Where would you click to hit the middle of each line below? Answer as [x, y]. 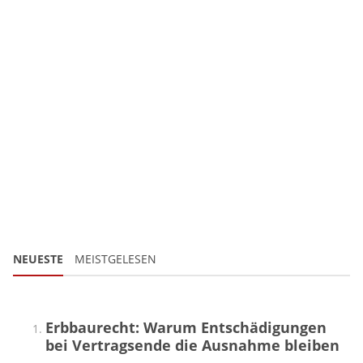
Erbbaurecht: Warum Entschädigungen [186, 327]
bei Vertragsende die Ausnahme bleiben [192, 345]
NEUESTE [38, 258]
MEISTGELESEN [115, 258]
